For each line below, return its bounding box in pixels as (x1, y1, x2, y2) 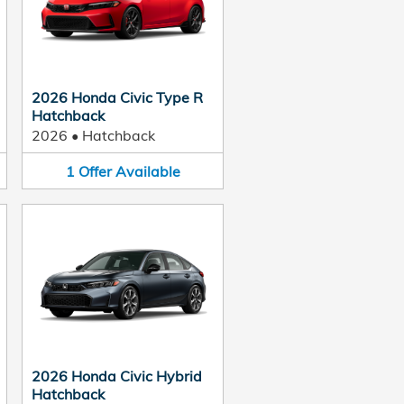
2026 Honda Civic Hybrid (32, 367, 202, 385)
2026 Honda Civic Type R (32, 87, 203, 106)
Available (115, 161, 180, 180)
